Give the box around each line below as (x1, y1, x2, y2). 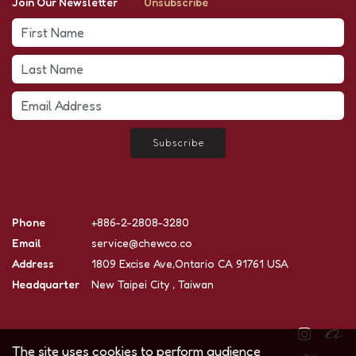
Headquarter (12, 277, 79, 292)
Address (12, 257, 54, 271)
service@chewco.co (91, 236, 192, 250)
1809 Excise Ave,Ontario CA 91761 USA (91, 257, 288, 271)
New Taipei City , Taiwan (91, 277, 214, 292)
